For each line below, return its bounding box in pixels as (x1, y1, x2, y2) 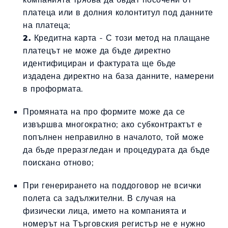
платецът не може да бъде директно (23, 45, 171, 55)
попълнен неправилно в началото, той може (23, 131, 204, 142)
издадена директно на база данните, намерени (23, 70, 214, 81)
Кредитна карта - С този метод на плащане (34, 32, 210, 43)
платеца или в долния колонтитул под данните (23, 7, 213, 17)
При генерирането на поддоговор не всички (23, 180, 201, 190)
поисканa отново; (23, 157, 94, 167)
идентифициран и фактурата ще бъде (23, 58, 176, 68)
